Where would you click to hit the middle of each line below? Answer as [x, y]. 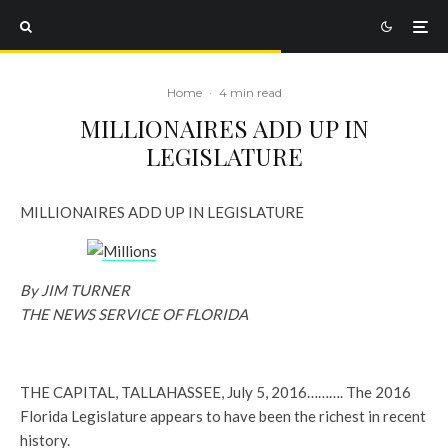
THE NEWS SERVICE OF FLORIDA [134, 314]
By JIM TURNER [75, 290]
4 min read [250, 92]
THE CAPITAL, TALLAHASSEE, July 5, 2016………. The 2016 [215, 392]
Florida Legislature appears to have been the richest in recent [223, 416]
